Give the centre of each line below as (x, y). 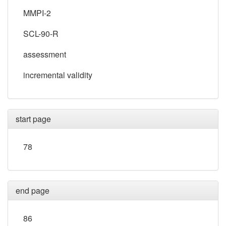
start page (33, 119)
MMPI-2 (37, 13)
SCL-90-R (41, 33)
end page (33, 190)
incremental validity (58, 75)
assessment (45, 54)
